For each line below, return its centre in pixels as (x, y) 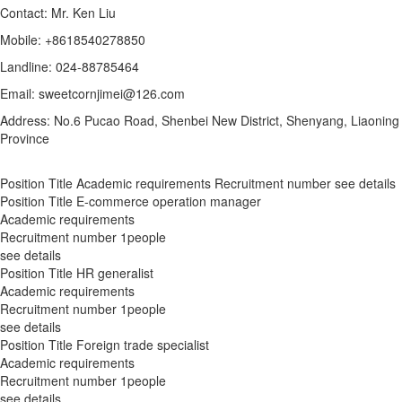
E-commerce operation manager (169, 201)
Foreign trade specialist (143, 344)
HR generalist (115, 272)
